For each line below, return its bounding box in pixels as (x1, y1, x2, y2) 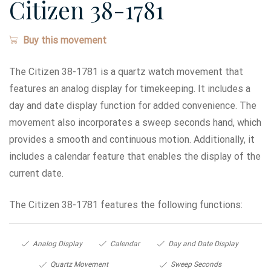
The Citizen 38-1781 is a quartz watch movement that (9, 66, 243, 77)
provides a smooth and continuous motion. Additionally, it (9, 134, 255, 145)
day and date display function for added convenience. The (9, 100, 256, 111)
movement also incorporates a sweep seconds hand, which (9, 117, 261, 128)
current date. (9, 168, 64, 179)
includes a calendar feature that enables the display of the (9, 151, 261, 162)
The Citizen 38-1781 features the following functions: (9, 199, 243, 211)
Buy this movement (22, 34, 106, 46)
